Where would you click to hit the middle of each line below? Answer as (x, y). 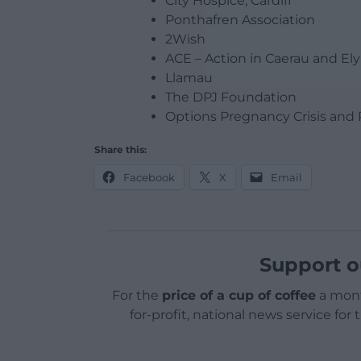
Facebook (149, 178)
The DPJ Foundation (231, 98)
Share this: (120, 150)
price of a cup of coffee (239, 296)
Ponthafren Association (240, 20)
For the (137, 296)
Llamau (189, 78)
